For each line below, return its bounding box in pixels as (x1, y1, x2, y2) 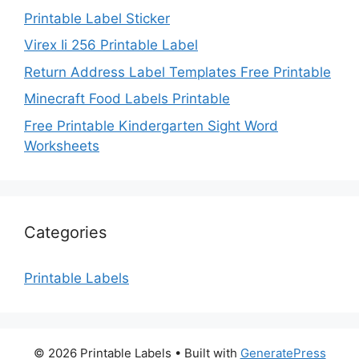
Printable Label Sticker (24, 10, 170, 26)
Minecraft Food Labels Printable (24, 91, 230, 107)
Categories (24, 222, 107, 242)
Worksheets (24, 137, 99, 154)
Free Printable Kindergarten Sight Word (24, 117, 278, 134)
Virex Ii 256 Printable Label (24, 37, 198, 54)
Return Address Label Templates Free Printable (24, 63, 331, 80)
